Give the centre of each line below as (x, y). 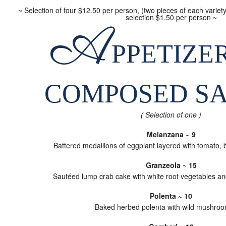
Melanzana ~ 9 (171, 134)
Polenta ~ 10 (171, 196)
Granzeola (163, 165)
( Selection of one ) (171, 115)
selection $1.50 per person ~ (171, 17)
